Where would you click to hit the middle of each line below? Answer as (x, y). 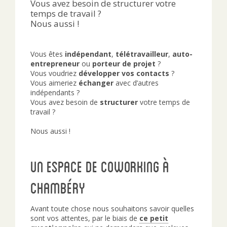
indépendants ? (55, 92)
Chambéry (58, 188)
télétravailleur (142, 54)
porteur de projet (124, 64)
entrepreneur (55, 64)
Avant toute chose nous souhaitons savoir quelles (112, 209)
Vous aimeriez (54, 83)
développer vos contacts (124, 73)
